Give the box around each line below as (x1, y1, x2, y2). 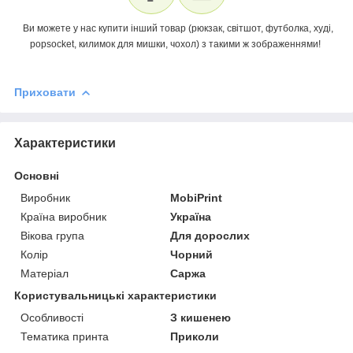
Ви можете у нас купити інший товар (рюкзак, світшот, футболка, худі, (20, 22, 333, 34)
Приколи (170, 329, 220, 343)
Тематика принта (20, 329, 109, 343)
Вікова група (20, 229, 84, 242)
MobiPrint (170, 191, 223, 204)
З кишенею (170, 310, 232, 324)
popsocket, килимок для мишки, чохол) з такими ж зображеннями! (30, 38, 323, 50)
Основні (14, 169, 59, 182)
